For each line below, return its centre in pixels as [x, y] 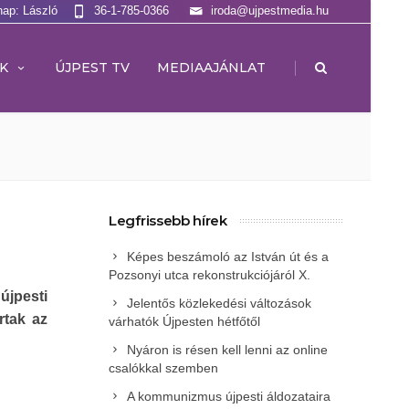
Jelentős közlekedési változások [219, 303]
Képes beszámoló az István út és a [228, 257]
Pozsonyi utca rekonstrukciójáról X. [210, 275]
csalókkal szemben [163, 368]
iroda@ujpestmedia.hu [270, 10]
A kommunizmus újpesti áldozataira [229, 396]
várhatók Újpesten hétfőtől [184, 321]
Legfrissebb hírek [168, 220]
